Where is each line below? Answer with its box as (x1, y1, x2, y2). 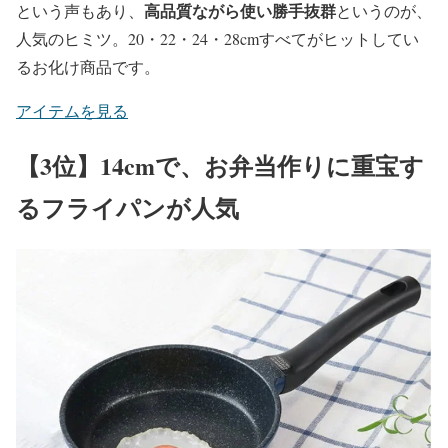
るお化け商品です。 (16, 56, 160, 78)
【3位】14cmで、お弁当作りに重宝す (16, 148, 424, 184)
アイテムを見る (16, 100, 128, 122)
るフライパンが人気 (16, 190, 239, 226)
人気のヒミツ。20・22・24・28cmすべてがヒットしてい (16, 28, 419, 50)
